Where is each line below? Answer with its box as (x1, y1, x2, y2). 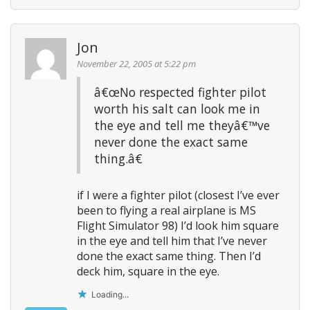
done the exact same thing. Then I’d (77, 248, 261, 264)
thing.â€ (94, 149, 143, 167)
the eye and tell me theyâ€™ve (94, 116, 270, 134)
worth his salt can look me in (94, 100, 260, 117)
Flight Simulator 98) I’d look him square (77, 217, 279, 233)
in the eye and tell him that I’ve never (77, 232, 267, 248)
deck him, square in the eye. (77, 263, 219, 279)
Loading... (91, 289, 129, 300)
